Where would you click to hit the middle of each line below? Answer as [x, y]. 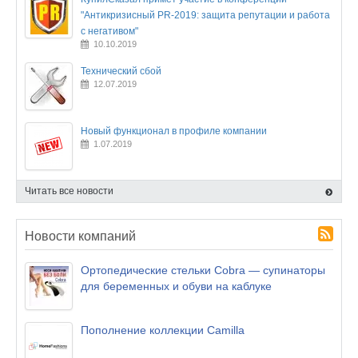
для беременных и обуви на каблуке [176, 286]
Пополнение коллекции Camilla [163, 330]
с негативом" [109, 31]
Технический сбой [121, 71]
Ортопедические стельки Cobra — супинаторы [203, 270]
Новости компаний [80, 236]
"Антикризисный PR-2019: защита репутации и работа [205, 15]
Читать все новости [69, 191]
